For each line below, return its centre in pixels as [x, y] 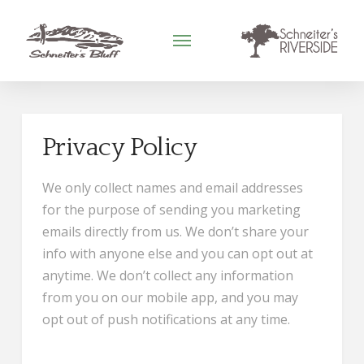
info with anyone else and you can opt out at [177, 253]
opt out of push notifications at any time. [166, 319]
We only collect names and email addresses [172, 188]
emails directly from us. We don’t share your [175, 232]
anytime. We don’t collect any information [167, 275]
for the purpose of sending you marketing [171, 210]
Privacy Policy [119, 147]
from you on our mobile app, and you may [170, 297]
